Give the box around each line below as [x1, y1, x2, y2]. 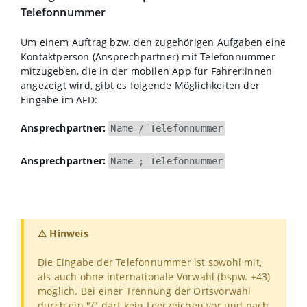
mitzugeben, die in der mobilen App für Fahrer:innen [21, 64, 273, 77]
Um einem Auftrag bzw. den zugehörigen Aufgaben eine [21, 35, 286, 49]
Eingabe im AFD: [21, 93, 97, 106]
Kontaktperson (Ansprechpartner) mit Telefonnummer [21, 49, 275, 63]
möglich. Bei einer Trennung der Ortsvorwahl [38, 284, 251, 297]
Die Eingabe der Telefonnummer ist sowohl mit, [38, 255, 262, 269]
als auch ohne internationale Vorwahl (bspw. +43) [38, 269, 271, 283]
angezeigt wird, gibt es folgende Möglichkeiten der [21, 78, 260, 92]
